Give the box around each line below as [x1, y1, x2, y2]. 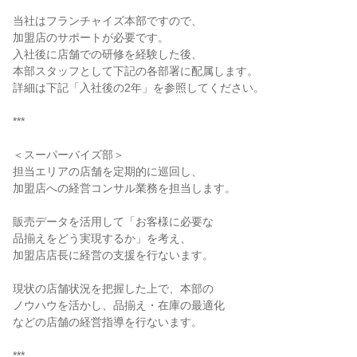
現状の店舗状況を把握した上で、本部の [13, 282, 214, 295]
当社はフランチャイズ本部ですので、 [13, 14, 202, 27]
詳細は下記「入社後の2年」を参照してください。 [13, 81, 265, 94]
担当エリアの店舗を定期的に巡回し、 [13, 165, 202, 178]
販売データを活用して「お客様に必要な [13, 215, 214, 228]
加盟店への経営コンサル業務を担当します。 [13, 182, 236, 194]
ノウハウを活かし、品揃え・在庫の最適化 [13, 299, 225, 312]
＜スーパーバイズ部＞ [13, 148, 124, 161]
